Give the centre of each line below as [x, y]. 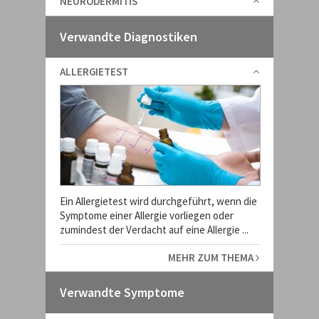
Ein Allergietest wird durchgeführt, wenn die [158, 201]
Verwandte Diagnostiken [129, 37]
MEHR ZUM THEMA [212, 257]
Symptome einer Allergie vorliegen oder [147, 215]
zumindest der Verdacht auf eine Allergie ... [154, 230]
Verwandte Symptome [122, 292]
